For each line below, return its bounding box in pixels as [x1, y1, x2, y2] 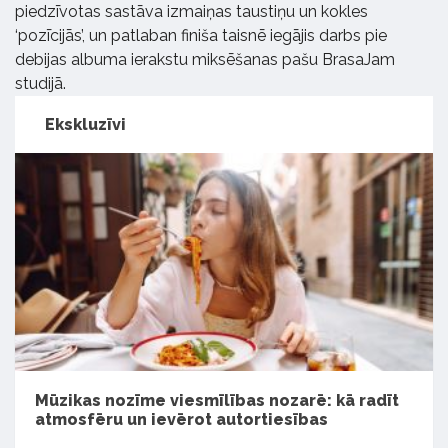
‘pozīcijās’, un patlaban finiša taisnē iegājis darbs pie [15, 25, 387, 45]
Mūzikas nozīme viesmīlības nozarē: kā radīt [35, 391, 399, 411]
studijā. [15, 73, 66, 93]
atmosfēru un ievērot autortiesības [35, 410, 328, 430]
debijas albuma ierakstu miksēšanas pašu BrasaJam [15, 49, 395, 69]
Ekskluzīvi [45, 114, 126, 134]
